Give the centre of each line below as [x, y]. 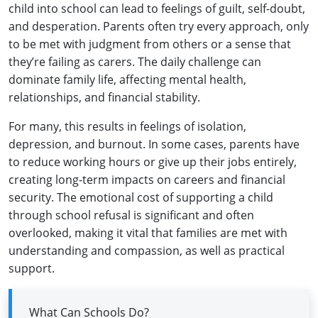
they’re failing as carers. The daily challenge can [135, 61]
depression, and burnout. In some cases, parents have [154, 144]
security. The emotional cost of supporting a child [141, 197]
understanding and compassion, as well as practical [147, 250]
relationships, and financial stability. [104, 97]
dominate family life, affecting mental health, [127, 79]
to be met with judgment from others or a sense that [150, 44]
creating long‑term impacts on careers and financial [147, 179]
